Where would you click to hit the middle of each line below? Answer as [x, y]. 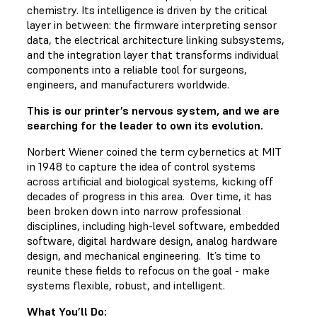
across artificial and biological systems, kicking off [150, 181]
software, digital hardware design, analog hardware [152, 240]
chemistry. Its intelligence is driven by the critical [147, 10]
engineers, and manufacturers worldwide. [128, 84]
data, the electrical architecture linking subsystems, [156, 39]
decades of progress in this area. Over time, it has [149, 196]
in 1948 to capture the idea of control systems [141, 166]
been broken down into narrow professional [134, 211]
